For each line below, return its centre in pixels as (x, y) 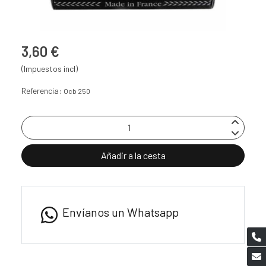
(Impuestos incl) (50, 69)
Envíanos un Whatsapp (121, 212)
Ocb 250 (77, 91)
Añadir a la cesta (133, 156)
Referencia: (42, 91)
